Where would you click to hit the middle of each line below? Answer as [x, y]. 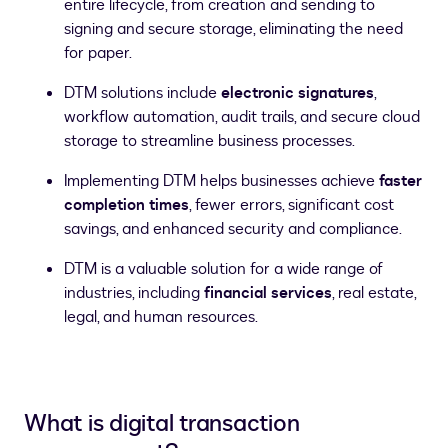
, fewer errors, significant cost [291, 205]
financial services [268, 293]
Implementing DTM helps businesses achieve [221, 181]
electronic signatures [297, 93]
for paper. [98, 53]
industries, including [134, 293]
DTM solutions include [142, 93]
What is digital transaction [162, 423]
